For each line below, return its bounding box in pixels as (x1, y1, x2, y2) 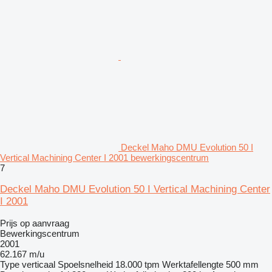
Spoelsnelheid (58, 259, 113, 270)
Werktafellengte (162, 259, 223, 270)
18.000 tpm (115, 259, 160, 270)
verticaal (22, 259, 55, 270)
